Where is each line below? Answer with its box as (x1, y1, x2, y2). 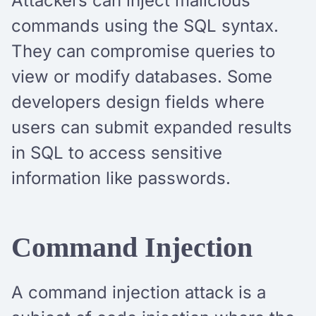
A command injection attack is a (11, 281, 266, 303)
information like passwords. (11, 167, 236, 188)
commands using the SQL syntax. (11, 15, 279, 36)
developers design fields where (11, 91, 265, 112)
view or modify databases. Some (11, 66, 272, 87)
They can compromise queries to (11, 40, 275, 61)
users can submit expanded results (11, 116, 292, 138)
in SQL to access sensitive (11, 142, 222, 163)
